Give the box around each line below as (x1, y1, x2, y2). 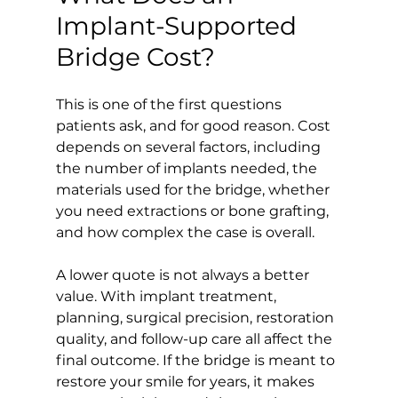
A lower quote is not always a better (55, 266, 313, 283)
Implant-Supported (55, 10, 303, 41)
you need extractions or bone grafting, (55, 202, 332, 219)
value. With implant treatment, (55, 287, 280, 305)
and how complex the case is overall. (55, 223, 314, 241)
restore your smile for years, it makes (55, 372, 318, 390)
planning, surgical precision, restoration (55, 308, 338, 326)
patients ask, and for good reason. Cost (55, 116, 334, 134)
